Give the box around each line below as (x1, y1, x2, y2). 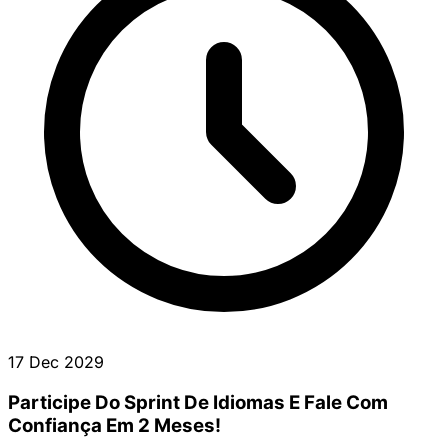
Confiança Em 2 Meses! (8, 413, 221, 437)
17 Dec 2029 (8, 352, 104, 372)
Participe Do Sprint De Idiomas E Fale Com (8, 390, 388, 414)
